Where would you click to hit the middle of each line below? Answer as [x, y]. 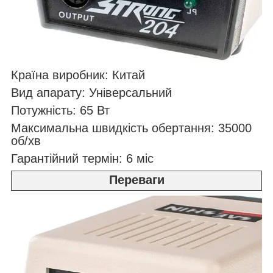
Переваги [136, 179]
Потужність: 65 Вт [60, 110]
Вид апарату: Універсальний [91, 92]
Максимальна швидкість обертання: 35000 [131, 128]
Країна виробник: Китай [78, 75]
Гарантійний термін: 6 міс [82, 158]
